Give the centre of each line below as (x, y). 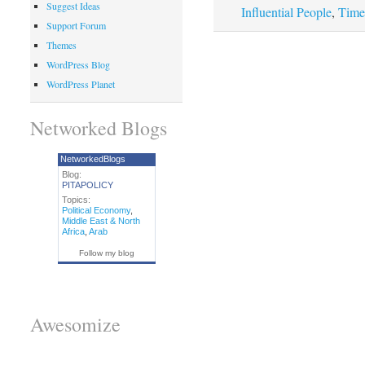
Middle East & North (101, 220)
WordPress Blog (78, 65)
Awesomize (75, 325)
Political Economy (96, 210)
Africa (73, 231)
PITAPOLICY (87, 185)
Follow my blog (106, 253)
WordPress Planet (80, 84)
